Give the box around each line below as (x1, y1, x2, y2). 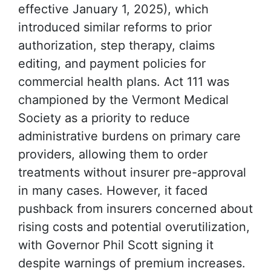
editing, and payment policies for (18, 56, 206, 71)
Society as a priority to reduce (18, 110, 190, 125)
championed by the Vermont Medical (18, 92, 229, 107)
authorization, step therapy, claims (18, 38, 215, 53)
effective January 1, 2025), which (18, 1, 209, 16)
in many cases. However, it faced (18, 183, 207, 198)
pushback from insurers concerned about (18, 201, 253, 216)
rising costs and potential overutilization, (18, 219, 250, 234)
